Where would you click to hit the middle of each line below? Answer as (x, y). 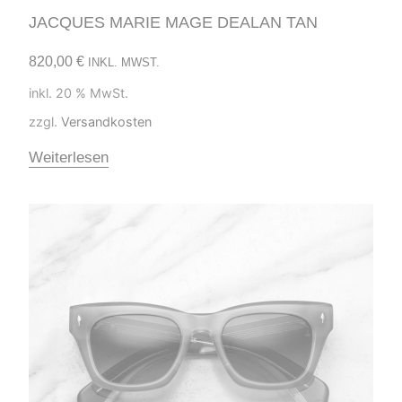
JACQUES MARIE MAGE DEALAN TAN (173, 23)
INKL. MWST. (124, 63)
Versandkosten (106, 121)
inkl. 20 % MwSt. (79, 92)
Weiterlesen (69, 157)
